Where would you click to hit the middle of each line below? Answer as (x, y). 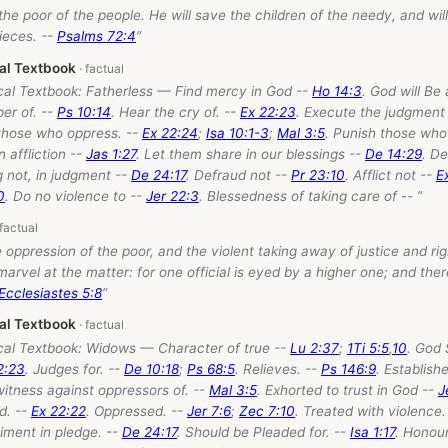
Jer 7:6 (209, 410)
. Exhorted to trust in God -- (347, 389)
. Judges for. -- (74, 368)
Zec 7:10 (267, 410)
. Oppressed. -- (136, 410)
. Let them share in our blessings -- (250, 153)
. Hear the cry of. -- (175, 111)
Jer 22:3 (172, 195)
